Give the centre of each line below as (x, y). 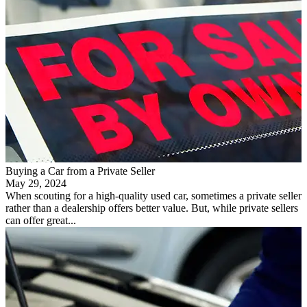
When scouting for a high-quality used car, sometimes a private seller (153, 195)
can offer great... (41, 220)
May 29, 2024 (36, 183)
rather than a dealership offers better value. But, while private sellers (152, 208)
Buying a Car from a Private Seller (80, 171)
